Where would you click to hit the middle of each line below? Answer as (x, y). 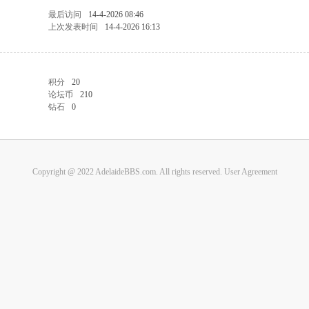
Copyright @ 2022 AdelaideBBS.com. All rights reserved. (128, 172)
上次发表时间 (73, 27)
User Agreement (250, 172)
